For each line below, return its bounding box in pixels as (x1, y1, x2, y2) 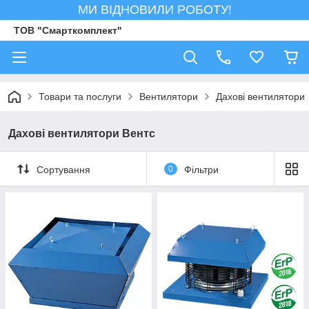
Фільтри (183, 163, 219, 175)
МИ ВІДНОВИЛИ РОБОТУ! (77, 3, 232, 17)
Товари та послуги (39, 91, 121, 102)
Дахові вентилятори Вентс (8, 128, 155, 139)
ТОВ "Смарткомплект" (14, 25, 122, 36)
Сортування (37, 163, 90, 175)
